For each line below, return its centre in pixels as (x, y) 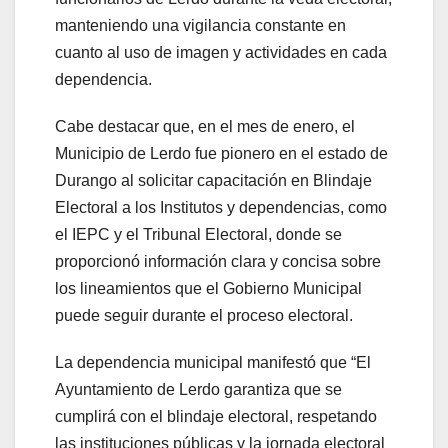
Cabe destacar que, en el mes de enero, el (205, 127)
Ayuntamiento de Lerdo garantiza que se (198, 390)
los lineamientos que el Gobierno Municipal (208, 289)
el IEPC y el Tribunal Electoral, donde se (198, 235)
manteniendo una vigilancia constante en (200, 26)
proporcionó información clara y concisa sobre (218, 262)
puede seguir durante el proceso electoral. (204, 316)
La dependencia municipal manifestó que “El (213, 363)
